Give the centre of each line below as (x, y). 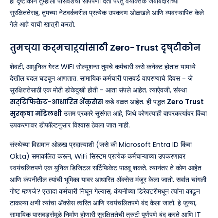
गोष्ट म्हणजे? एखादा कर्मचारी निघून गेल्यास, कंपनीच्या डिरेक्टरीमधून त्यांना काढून (105, 191)
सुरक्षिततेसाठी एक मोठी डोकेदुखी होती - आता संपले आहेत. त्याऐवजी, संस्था (98, 90)
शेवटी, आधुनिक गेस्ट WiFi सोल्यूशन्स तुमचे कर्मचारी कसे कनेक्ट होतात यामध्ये (103, 66)
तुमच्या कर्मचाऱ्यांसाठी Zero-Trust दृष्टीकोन (105, 47)
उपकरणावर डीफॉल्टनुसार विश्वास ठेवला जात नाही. (70, 125)
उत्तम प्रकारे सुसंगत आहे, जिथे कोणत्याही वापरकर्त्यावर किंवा (134, 113)
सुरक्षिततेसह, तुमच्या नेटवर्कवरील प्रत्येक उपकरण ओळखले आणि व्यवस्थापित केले (107, 12)
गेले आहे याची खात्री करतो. (43, 24)
